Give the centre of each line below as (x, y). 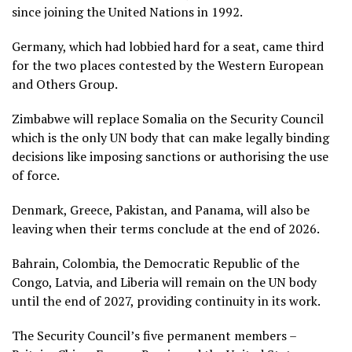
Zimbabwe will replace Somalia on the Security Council (168, 118)
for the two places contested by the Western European (168, 65)
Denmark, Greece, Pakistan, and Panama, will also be (161, 209)
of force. (36, 175)
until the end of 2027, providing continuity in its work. (166, 301)
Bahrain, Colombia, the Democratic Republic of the (156, 263)
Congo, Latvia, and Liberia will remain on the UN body (164, 282)
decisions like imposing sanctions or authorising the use (170, 156)
